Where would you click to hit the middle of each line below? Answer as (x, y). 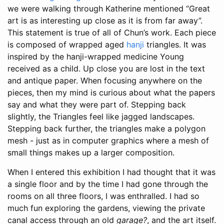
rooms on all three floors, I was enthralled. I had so (103, 196)
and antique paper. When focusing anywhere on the (105, 81)
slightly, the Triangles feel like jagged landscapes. (101, 117)
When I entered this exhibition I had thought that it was (111, 172)
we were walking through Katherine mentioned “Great (109, 9)
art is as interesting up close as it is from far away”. (105, 21)
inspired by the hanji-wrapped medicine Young (96, 57)
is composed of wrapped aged (67, 45)
